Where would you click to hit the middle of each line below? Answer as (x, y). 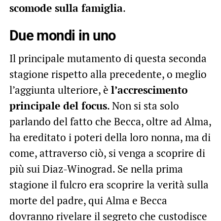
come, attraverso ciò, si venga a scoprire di (107, 153)
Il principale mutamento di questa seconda (108, 58)
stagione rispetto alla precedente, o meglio (108, 74)
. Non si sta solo (143, 105)
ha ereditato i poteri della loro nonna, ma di (110, 137)
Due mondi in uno (62, 35)
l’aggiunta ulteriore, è (60, 90)
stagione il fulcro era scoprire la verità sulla (109, 184)
